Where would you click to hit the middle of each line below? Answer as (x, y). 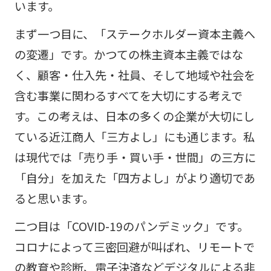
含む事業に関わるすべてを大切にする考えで (128, 95)
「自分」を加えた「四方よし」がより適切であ (135, 178)
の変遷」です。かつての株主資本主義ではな (129, 54)
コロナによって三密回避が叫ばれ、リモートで (134, 247)
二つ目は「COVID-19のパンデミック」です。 (131, 226)
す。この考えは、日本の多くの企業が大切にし (134, 116)
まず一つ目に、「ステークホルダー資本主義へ (135, 34)
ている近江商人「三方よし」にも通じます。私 (134, 136)
